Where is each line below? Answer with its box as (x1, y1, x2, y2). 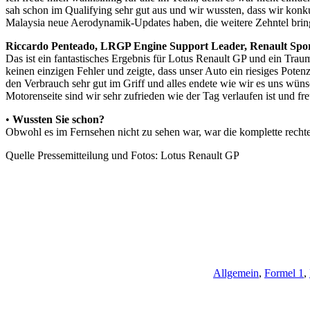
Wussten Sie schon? (12, 113, 104, 125)
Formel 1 (264, 266, 304, 279)
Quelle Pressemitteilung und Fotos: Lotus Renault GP (6, 149, 239, 161)
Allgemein (213, 266, 259, 279)
